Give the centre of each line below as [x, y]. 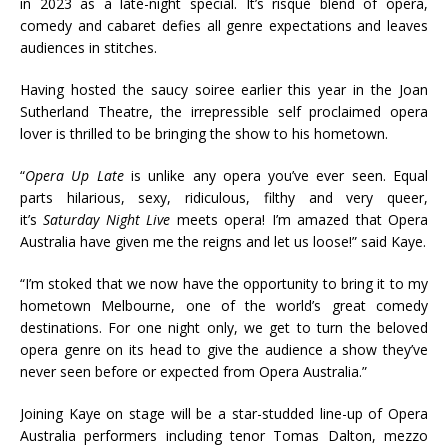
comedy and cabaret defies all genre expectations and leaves [224, 26]
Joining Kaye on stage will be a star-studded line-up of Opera [224, 414]
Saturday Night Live [107, 220]
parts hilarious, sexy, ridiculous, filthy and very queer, [224, 198]
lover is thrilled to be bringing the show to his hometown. [204, 134]
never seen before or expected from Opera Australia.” [193, 372]
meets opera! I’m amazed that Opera [299, 220]
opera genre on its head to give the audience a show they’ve [224, 350]
